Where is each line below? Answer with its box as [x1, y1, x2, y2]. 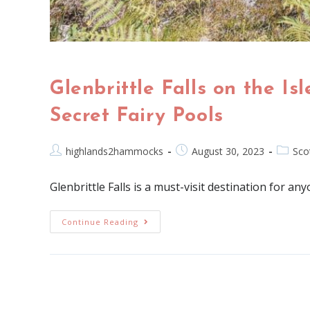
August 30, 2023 [192, 144, 264, 158]
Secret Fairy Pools [50, 106, 224, 126]
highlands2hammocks [66, 144, 163, 158]
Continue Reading [62, 216, 138, 227]
